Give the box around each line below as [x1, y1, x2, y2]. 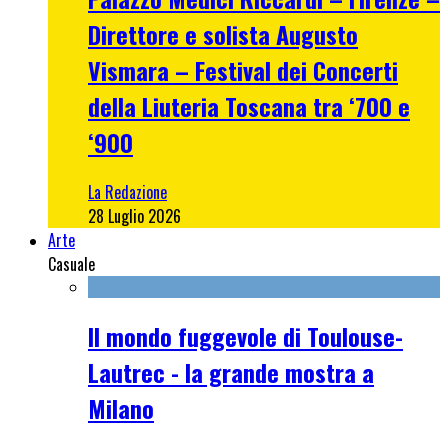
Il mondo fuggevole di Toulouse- [88, 317, 403, 354]
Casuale [48, 251, 95, 276]
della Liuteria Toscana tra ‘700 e [88, 87, 410, 124]
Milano [88, 389, 154, 426]
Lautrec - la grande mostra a [88, 353, 374, 390]
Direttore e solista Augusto [88, 15, 358, 52]
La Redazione [88, 179, 167, 204]
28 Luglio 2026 [88, 203, 181, 228]
